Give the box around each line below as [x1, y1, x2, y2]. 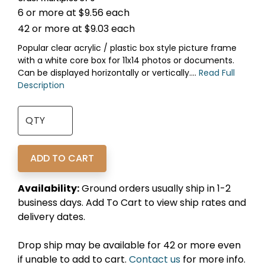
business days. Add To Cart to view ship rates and [18, 195, 246, 209]
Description [18, 79, 64, 91]
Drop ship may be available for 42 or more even [18, 238, 241, 252]
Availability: [18, 181, 79, 195]
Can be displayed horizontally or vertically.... [18, 66, 199, 79]
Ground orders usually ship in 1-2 [79, 181, 231, 195]
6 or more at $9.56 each [18, 5, 130, 20]
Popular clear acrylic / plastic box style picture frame [18, 41, 237, 54]
